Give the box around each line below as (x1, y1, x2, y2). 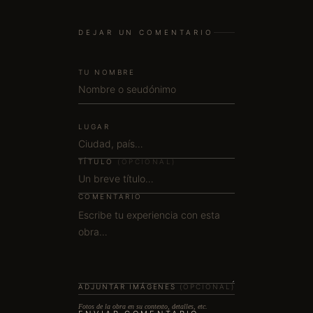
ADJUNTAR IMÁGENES (78, 282, 180, 291)
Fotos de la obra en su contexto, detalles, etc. (78, 303, 208, 310)
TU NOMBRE (78, 68, 136, 76)
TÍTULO (78, 157, 118, 166)
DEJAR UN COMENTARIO (78, 28, 214, 36)
